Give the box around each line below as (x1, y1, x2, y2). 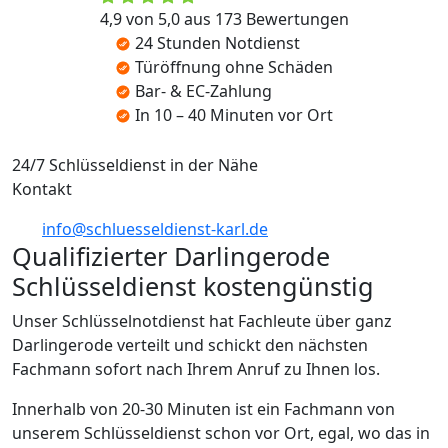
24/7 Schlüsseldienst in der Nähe (12, 153, 258, 176)
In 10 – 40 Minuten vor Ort (135, 103, 333, 126)
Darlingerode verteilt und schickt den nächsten (12, 333, 368, 356)
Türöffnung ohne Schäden (135, 55, 333, 78)
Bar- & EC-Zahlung (135, 79, 272, 102)
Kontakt (12, 177, 72, 200)
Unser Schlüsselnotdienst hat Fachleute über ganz (12, 309, 392, 332)
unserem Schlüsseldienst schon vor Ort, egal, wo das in (12, 421, 430, 444)
